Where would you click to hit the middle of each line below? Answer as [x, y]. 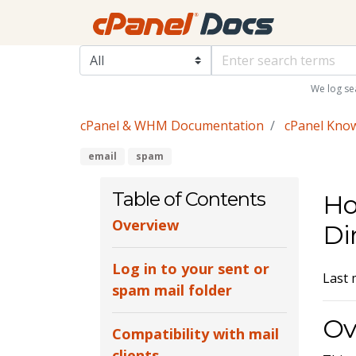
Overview [145, 225]
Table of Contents [188, 199]
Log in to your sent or [190, 269]
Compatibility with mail [195, 334]
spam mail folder [172, 290]
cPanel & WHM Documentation [172, 126]
